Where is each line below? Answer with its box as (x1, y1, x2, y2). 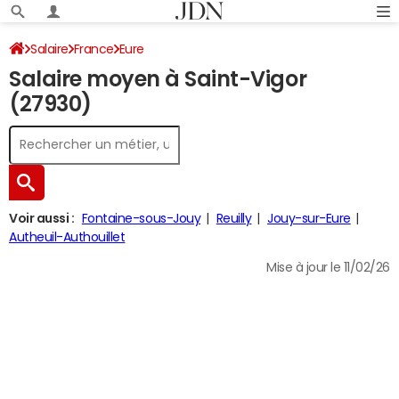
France (73, 43, 114, 55)
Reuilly (216, 212, 252, 224)
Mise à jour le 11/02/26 (266, 261, 390, 273)
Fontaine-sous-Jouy (81, 212, 201, 224)
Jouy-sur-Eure (266, 212, 351, 224)
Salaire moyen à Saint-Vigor (9, 69, 307, 90)
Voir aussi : (9, 212, 75, 224)
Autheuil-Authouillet (9, 231, 126, 243)
